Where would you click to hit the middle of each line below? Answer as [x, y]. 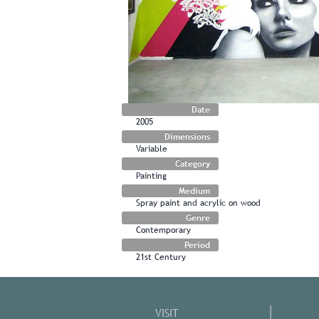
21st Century [161, 257]
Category [193, 163]
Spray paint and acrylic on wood [198, 203]
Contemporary [163, 230]
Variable [152, 148]
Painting [151, 176]
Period [197, 245]
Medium [194, 190]
